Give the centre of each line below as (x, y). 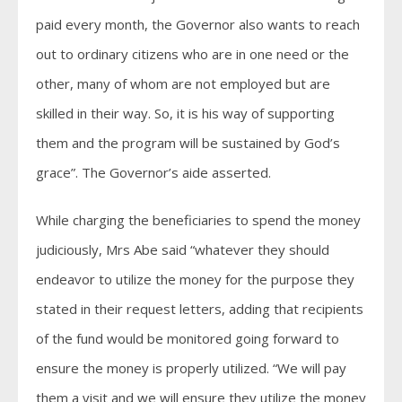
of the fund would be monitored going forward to (188, 338)
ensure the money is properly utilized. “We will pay (191, 367)
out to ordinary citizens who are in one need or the (192, 53)
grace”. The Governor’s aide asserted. (153, 172)
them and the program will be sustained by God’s (188, 142)
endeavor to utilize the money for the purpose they (195, 279)
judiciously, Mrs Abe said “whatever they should (183, 249)
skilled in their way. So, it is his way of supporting (185, 113)
